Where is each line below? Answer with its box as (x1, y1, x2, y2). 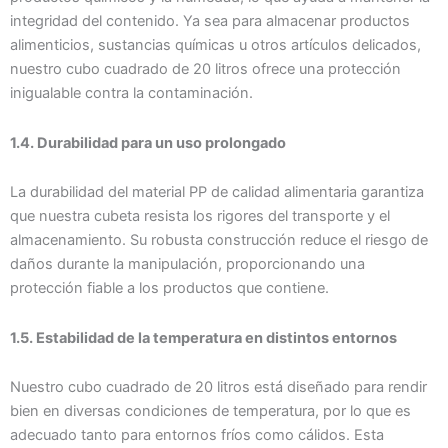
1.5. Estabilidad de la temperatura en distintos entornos (10, 328, 397, 347)
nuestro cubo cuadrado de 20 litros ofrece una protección (10, 60, 401, 79)
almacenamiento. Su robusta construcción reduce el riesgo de (10, 231, 428, 250)
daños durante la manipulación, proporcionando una (10, 255, 365, 274)
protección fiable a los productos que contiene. (10, 279, 329, 298)
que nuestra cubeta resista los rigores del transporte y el (10, 207, 390, 226)
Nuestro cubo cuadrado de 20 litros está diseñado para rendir (10, 378, 427, 397)
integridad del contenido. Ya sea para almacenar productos (10, 12, 410, 31)
